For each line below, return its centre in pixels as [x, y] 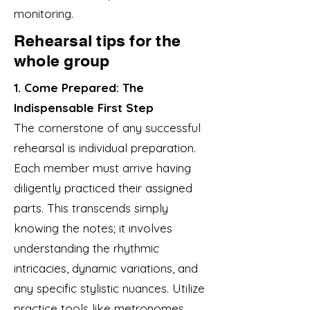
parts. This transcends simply [91, 208]
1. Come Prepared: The [79, 88]
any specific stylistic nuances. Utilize [109, 288]
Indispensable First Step [84, 108]
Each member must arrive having [102, 168]
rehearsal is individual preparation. [105, 148]
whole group [62, 61]
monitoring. [44, 13]
